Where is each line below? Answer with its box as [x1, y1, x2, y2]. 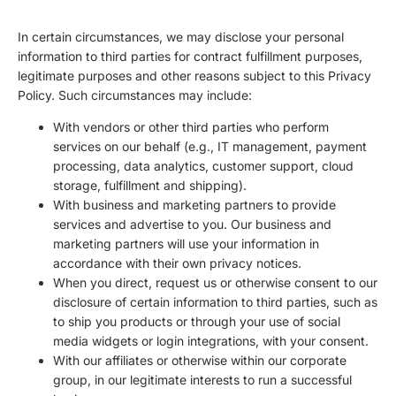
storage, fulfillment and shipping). [53, 178, 247, 194]
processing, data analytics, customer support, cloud [53, 158, 354, 174]
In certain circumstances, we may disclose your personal [18, 29, 344, 45]
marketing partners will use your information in [53, 236, 319, 252]
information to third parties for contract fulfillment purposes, [18, 49, 362, 65]
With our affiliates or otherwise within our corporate [53, 353, 346, 369]
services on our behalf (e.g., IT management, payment [53, 139, 367, 155]
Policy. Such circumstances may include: [18, 88, 252, 103]
